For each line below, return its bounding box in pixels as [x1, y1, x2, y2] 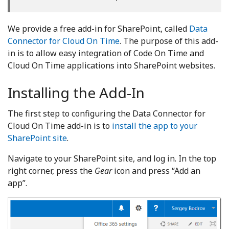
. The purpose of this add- [120, 35, 218, 47]
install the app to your [112, 120, 197, 131]
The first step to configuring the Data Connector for [8, 108, 205, 119]
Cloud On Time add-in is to [8, 120, 112, 131]
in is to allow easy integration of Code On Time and [8, 48, 204, 59]
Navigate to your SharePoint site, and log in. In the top [8, 153, 216, 164]
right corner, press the [8, 165, 95, 176]
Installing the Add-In [8, 83, 145, 102]
